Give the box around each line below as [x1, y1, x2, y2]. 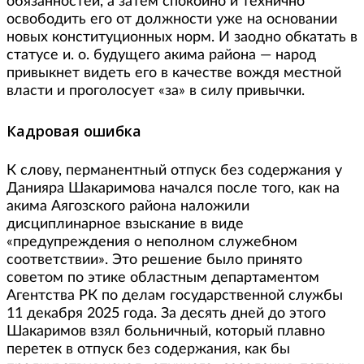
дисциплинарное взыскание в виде [6, 217, 244, 232]
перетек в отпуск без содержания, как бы [6, 342, 290, 357]
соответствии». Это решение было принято [6, 253, 302, 268]
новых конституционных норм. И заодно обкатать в [6, 29, 357, 45]
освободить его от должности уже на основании [6, 11, 337, 27]
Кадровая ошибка [6, 120, 141, 141]
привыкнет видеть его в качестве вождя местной [6, 65, 341, 80]
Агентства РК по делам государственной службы [6, 288, 343, 304]
